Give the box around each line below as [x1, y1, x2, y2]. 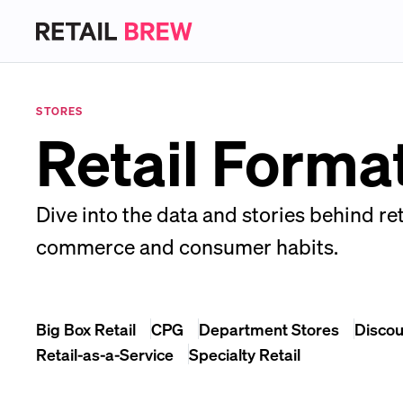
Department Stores [199, 318, 340, 339]
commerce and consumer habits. [36, 233, 339, 259]
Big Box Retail [36, 318, 137, 339]
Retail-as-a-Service [36, 344, 175, 364]
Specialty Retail [189, 344, 301, 364]
